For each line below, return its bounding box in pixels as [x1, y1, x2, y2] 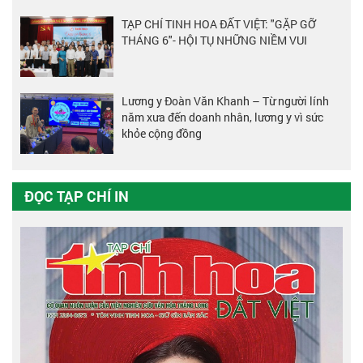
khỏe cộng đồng [122, 125, 202, 141]
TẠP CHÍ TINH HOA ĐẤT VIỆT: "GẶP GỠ [122, 15, 316, 32]
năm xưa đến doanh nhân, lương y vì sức [122, 109, 323, 125]
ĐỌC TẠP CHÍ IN [24, 186, 129, 206]
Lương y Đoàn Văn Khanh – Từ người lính [122, 92, 329, 109]
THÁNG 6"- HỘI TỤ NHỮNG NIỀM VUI [122, 32, 307, 48]
